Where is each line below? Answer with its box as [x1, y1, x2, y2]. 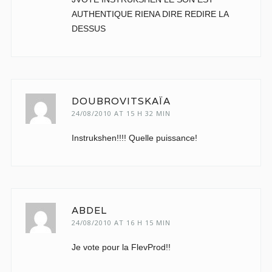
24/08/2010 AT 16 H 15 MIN [71, 218, 171, 227]
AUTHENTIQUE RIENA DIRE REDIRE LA [71, 9, 228, 19]
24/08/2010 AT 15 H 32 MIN [71, 109, 171, 118]
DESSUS [71, 24, 106, 33]
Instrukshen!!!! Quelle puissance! [71, 133, 197, 143]
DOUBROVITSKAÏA [71, 95, 171, 107]
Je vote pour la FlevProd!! [71, 242, 171, 252]
